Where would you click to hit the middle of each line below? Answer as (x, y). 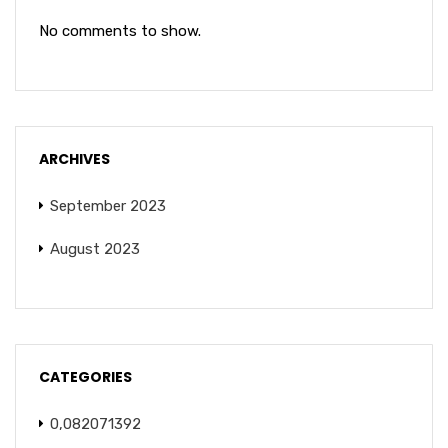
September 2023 (108, 206)
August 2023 (95, 249)
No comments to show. (120, 31)
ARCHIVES (74, 159)
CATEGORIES (85, 377)
